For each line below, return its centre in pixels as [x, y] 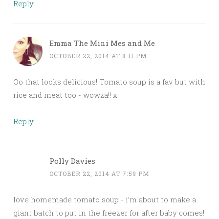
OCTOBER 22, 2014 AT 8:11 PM [98, 56]
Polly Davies [72, 161]
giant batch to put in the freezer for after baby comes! [109, 213]
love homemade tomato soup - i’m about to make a [105, 200]
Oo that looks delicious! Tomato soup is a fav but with [109, 82]
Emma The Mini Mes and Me [102, 43]
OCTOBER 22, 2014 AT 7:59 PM [99, 174]
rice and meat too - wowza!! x [65, 95]
